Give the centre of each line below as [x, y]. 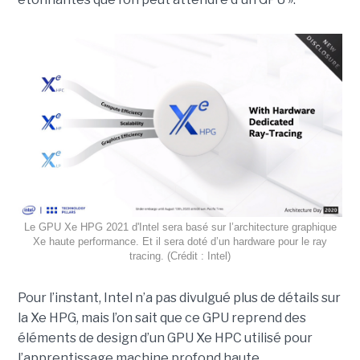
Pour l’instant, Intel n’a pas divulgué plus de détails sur [179, 297]
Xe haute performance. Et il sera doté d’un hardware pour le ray [180, 241]
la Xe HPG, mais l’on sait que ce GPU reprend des [162, 317]
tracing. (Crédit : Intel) [180, 256]
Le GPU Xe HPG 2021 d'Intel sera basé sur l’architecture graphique [180, 227]
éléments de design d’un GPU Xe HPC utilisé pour [165, 337]
